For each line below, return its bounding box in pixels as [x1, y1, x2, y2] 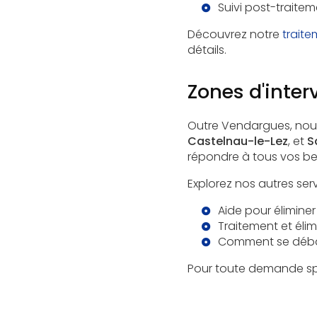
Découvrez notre [187, 26, 282, 42]
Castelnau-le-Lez [187, 133, 288, 149]
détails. [187, 42, 226, 58]
